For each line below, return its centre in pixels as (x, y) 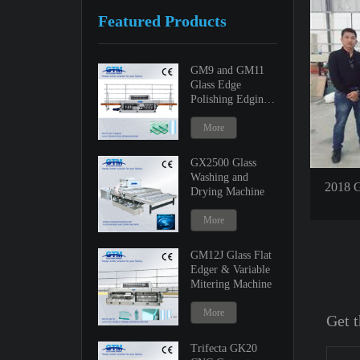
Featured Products (162, 21)
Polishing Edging (230, 99)
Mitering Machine (231, 284)
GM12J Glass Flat (231, 256)
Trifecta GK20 (224, 348)
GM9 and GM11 (228, 70)
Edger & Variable (231, 270)
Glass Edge (216, 85)
